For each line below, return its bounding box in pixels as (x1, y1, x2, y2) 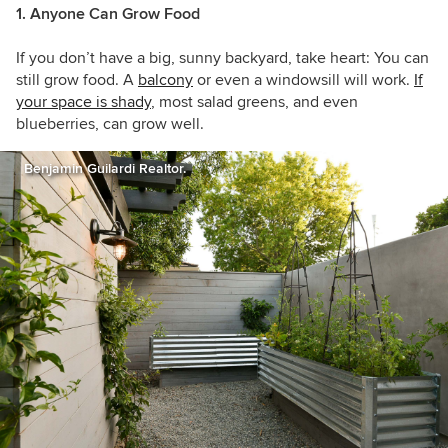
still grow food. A (16, 70, 138, 91)
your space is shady (16, 92, 151, 113)
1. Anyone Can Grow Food (16, 4, 200, 25)
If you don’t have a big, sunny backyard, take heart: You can (16, 48, 429, 69)
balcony (138, 70, 193, 91)
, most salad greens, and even (151, 92, 358, 113)
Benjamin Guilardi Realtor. (24, 160, 186, 178)
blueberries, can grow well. (16, 114, 204, 135)
